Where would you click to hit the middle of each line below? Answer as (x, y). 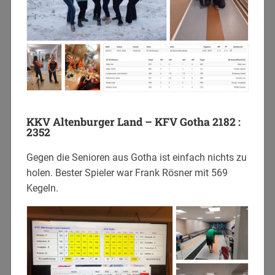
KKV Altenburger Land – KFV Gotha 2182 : (133, 122)
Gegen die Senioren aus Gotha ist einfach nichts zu (136, 157)
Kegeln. (42, 188)
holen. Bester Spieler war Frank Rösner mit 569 (127, 172)
